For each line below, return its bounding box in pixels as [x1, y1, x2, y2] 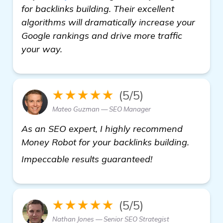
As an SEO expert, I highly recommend [21, 122, 183, 134]
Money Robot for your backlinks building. [21, 136, 189, 148]
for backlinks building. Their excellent [21, 2, 174, 14]
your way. [21, 43, 62, 55]
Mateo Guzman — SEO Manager [52, 105, 151, 113]
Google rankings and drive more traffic [21, 29, 182, 41]
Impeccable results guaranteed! [21, 153, 155, 165]
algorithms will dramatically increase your [21, 16, 195, 28]
